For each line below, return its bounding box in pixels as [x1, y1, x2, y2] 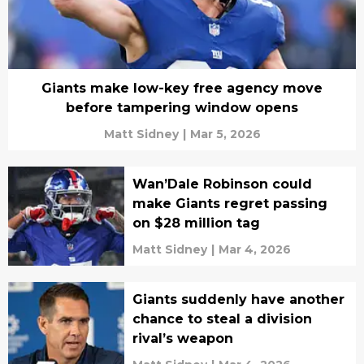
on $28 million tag [132, 215, 260, 231]
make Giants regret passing [132, 196, 327, 211]
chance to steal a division [132, 311, 312, 327]
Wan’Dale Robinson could [132, 176, 312, 192]
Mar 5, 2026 [189, 127, 261, 141]
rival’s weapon [132, 331, 233, 346]
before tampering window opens [66, 100, 298, 115]
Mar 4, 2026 [218, 242, 291, 257]
